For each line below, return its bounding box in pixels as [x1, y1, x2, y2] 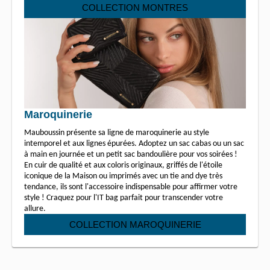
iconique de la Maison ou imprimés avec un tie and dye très [24, 171, 222, 181]
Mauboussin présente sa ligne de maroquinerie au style [24, 128, 209, 137]
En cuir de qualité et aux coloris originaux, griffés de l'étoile [24, 160, 222, 170]
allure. [24, 204, 46, 213]
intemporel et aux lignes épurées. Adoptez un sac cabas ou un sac [24, 139, 244, 148]
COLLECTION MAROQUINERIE [69, 219, 201, 230]
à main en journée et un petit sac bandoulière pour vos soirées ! [24, 149, 237, 159]
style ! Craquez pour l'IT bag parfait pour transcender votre [24, 193, 223, 202]
